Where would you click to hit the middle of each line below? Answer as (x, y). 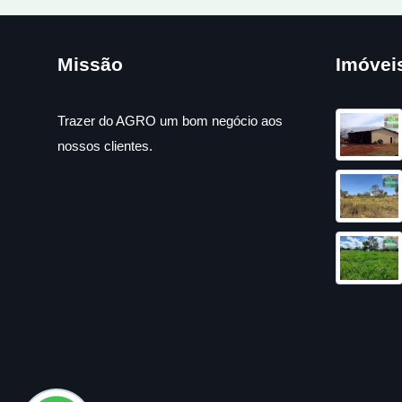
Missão (90, 64)
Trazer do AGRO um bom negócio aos (170, 120)
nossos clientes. (105, 145)
